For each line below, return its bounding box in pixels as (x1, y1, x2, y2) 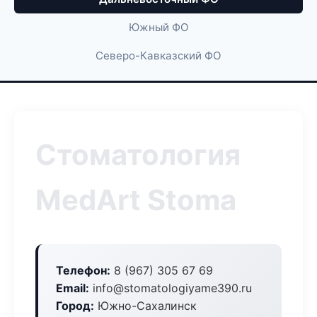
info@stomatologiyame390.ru (89, 281, 252, 295)
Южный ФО (128, 21, 189, 34)
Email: (56, 281, 89, 295)
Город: (56, 299, 94, 313)
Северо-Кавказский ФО (96, 49, 221, 62)
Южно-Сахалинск (94, 299, 197, 313)
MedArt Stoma (35, 183, 236, 217)
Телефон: (56, 263, 110, 277)
